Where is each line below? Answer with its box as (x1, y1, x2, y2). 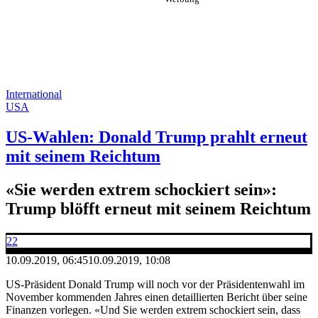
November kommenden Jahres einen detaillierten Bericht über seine (6, 290, 307, 303)
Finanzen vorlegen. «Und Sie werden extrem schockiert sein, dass (6, 303, 300, 316)
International (6, 88, 62, 100)
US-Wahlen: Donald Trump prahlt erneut (6, 127, 307, 146)
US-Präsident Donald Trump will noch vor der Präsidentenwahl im (6, 278, 305, 290)
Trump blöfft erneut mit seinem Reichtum (6, 199, 311, 218)
